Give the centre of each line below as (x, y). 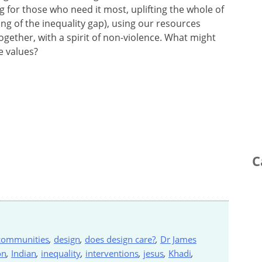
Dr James (178, 239)
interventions (112, 253)
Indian (24, 253)
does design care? (120, 239)
